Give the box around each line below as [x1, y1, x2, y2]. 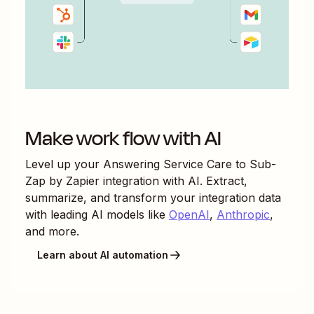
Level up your [25, 156, 103, 171]
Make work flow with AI [25, 123, 221, 153]
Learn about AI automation [37, 249, 168, 261]
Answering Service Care [103, 156, 232, 171]
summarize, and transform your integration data [25, 190, 281, 205]
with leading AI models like [25, 207, 165, 221]
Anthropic [217, 207, 270, 221]
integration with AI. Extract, [100, 173, 247, 188]
